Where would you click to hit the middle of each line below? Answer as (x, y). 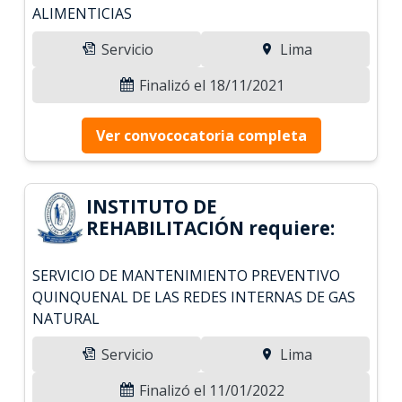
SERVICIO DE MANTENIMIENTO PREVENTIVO (187, 275)
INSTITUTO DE (152, 206)
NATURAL (66, 318)
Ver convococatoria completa (201, 135)
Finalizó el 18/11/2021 (210, 85)
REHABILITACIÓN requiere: (211, 227)
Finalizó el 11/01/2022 (210, 390)
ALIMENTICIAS (83, 13)
